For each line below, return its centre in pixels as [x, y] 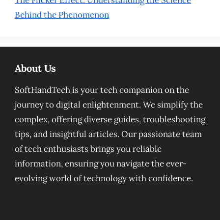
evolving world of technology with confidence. [104, 178]
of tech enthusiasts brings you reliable [88, 149]
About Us [35, 68]
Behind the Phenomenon [62, 15]
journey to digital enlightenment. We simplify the [109, 105]
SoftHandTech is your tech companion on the [102, 90]
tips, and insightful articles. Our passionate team [108, 134]
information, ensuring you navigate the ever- [101, 164]
